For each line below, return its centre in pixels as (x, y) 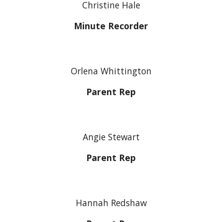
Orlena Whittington (111, 71)
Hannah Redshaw (111, 203)
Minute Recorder (111, 26)
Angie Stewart (111, 137)
